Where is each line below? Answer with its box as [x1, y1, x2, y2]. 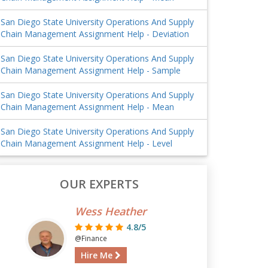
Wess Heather [74, 204, 147, 218]
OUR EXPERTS [60, 176, 139, 192]
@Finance [74, 233, 107, 243]
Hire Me [80, 249, 115, 261]
